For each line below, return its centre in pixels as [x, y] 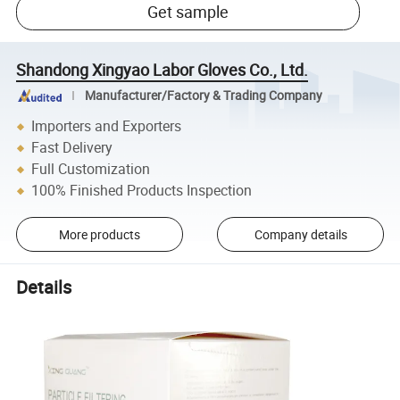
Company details [300, 234]
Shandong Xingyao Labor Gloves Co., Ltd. [162, 70]
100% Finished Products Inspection [142, 191]
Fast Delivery [72, 148]
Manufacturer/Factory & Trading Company [203, 95]
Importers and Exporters [107, 126]
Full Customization [91, 169]
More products [99, 234]
